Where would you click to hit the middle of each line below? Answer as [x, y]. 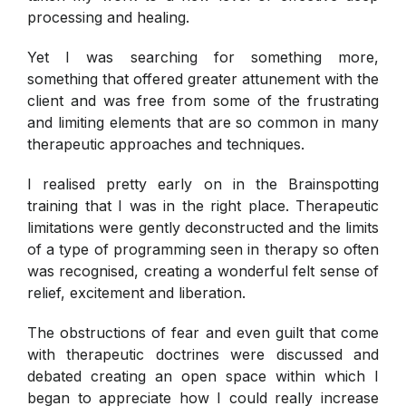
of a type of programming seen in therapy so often [203, 249]
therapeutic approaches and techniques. [166, 144]
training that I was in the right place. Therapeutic [203, 205]
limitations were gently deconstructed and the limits [203, 227]
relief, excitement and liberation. [136, 292]
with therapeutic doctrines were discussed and [203, 354]
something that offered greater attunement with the [203, 78]
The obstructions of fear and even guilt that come [203, 332]
